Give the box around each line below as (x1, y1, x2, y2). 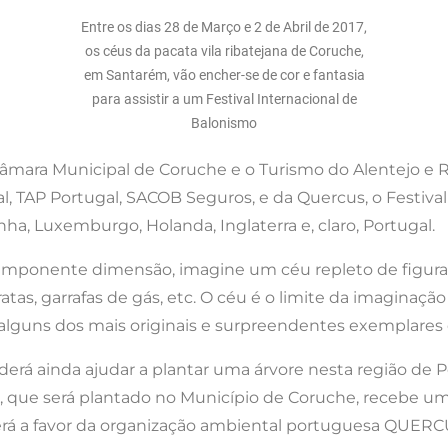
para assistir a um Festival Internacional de (91, 91, 357, 108)
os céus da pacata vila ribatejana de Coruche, (84, 43, 364, 60)
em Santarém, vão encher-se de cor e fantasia (83, 67, 365, 84)
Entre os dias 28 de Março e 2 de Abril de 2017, (81, 19, 367, 36)
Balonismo (191, 115, 257, 132)
